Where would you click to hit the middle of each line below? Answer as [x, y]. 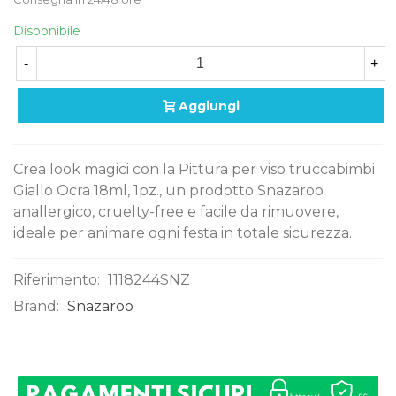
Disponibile [47, 31]
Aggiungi [209, 107]
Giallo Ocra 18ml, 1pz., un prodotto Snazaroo [168, 191]
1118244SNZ [149, 280]
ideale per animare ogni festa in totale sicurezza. [183, 233]
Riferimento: [57, 280]
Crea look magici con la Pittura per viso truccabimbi [194, 170]
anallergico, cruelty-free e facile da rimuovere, [176, 212]
